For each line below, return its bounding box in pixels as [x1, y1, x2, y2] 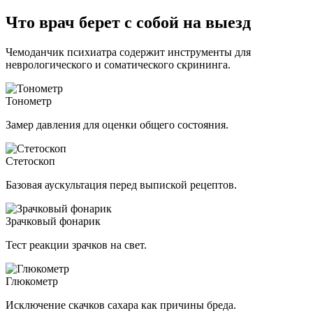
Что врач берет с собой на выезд [6, 13, 251, 32]
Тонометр [6, 95, 52, 108]
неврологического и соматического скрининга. [6, 59, 231, 71]
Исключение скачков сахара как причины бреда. [6, 299, 236, 312]
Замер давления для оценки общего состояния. [6, 119, 228, 131]
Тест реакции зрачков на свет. [6, 239, 147, 252]
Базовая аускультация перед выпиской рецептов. [6, 179, 237, 191]
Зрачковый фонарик [6, 215, 101, 228]
